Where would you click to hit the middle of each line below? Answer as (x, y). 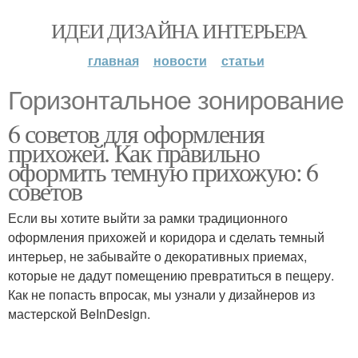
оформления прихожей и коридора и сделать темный (166, 237)
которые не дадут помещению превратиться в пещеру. (171, 275)
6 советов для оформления (136, 133)
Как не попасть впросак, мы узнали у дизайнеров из (161, 294)
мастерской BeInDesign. (79, 314)
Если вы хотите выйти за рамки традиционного (148, 218)
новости (180, 60)
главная (113, 60)
